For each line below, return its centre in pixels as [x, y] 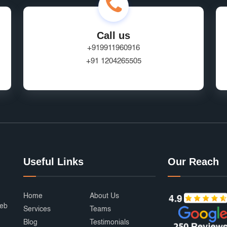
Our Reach [193, 162]
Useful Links [53, 162]
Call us [113, 35]
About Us [104, 196]
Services [37, 209]
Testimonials [109, 222]
